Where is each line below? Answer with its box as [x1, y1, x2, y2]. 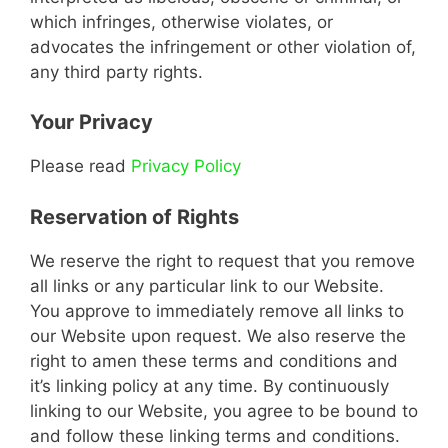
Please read [30, 156, 131, 176]
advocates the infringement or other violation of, [30, 36, 416, 57]
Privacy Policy [131, 156, 241, 176]
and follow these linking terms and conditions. [30, 425, 400, 446]
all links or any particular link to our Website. [30, 275, 384, 296]
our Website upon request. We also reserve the [30, 325, 406, 346]
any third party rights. [30, 61, 203, 82]
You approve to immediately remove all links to [30, 300, 404, 321]
